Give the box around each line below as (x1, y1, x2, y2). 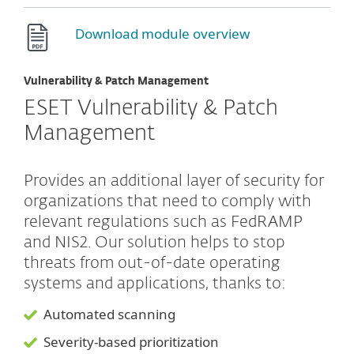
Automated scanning (43, 304, 175, 323)
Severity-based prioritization (43, 332, 219, 351)
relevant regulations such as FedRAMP (24, 213, 303, 230)
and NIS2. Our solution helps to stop (24, 234, 285, 250)
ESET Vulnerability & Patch (24, 97, 278, 119)
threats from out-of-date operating (24, 254, 281, 271)
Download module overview (75, 24, 250, 43)
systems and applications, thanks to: (24, 275, 286, 292)
